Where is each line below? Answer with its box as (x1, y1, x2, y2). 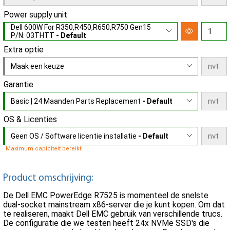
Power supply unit (4, 9, 67, 20)
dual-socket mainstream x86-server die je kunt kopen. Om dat (3, 200, 225, 210)
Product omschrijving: (3, 172, 93, 183)
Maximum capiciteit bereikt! (6, 145, 83, 152)
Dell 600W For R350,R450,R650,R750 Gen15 (11, 23, 151, 31)
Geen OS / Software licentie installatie (11, 131, 138, 140)
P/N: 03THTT (11, 31, 56, 40)
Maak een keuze (11, 62, 64, 70)
